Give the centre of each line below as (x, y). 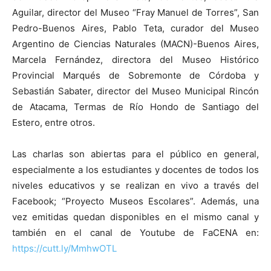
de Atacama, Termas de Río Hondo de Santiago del (135, 107)
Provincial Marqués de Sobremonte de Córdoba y (135, 76)
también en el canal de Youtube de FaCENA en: (135, 233)
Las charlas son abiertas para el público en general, (135, 154)
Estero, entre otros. (54, 123)
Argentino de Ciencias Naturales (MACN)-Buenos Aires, (135, 44)
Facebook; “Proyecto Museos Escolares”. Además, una (135, 201)
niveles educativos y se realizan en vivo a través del (135, 186)
